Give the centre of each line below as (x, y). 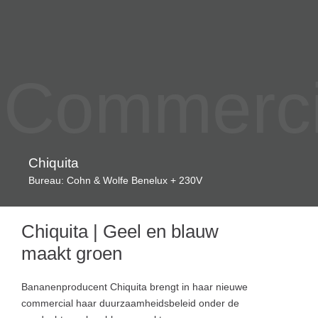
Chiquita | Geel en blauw (120, 231)
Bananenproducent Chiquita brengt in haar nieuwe (135, 286)
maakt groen (72, 253)
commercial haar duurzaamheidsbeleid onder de (130, 303)
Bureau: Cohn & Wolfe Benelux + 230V (115, 180)
